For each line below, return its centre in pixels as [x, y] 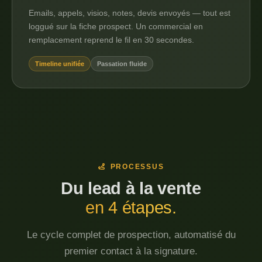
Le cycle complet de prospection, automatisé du [131, 235]
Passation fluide [122, 64]
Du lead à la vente [131, 188]
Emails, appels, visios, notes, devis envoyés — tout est [130, 13]
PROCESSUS [135, 167]
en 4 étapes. [131, 208]
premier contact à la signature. [131, 251]
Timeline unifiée [60, 64]
